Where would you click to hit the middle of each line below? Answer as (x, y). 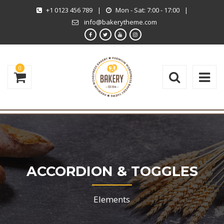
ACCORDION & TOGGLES (112, 171)
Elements (112, 199)
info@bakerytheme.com (120, 22)
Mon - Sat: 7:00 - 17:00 (147, 10)
